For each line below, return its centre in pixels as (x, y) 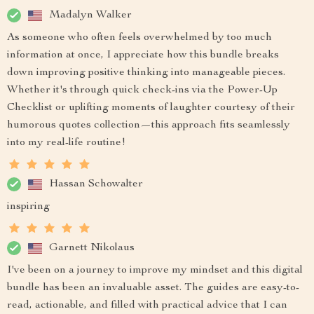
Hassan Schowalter (96, 184)
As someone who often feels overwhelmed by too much (139, 38)
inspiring (28, 207)
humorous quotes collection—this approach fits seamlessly (149, 125)
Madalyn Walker (90, 15)
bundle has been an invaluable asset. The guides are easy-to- (153, 288)
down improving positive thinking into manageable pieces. (146, 73)
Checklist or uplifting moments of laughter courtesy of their (151, 108)
